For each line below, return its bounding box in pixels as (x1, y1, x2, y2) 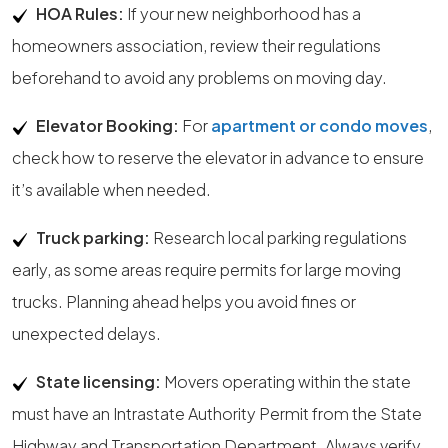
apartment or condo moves (211, 115, 428, 136)
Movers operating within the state (161, 371, 411, 392)
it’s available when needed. (12, 179, 211, 200)
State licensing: (36, 371, 161, 392)
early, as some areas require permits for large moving (12, 259, 401, 280)
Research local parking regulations (150, 227, 407, 248)
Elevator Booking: (36, 115, 179, 136)
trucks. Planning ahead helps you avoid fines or (12, 291, 356, 312)
